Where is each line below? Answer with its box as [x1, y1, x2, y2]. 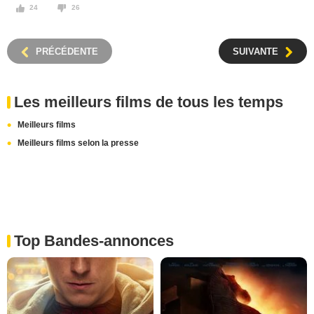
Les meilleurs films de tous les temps [14, 93, 283, 111]
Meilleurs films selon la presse [18, 138, 139, 149]
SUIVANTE [233, 46, 278, 57]
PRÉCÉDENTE [36, 46, 98, 57]
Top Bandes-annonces [14, 232, 174, 250]
